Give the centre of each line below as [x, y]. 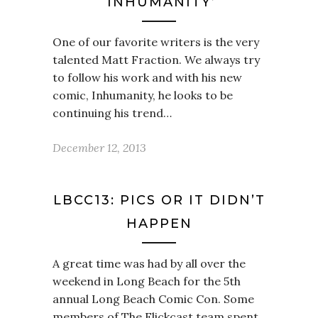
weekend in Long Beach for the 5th [147, 281]
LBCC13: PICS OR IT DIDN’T [159, 200]
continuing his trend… [112, 113]
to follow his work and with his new [147, 77]
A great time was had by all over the [149, 263]
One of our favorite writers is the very [156, 42]
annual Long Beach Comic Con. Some [153, 299]
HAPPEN [159, 224]
